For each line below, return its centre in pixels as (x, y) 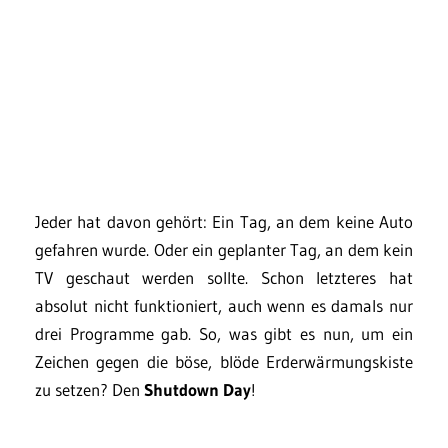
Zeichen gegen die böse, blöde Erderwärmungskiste (224, 361)
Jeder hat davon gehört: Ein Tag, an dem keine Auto (224, 221)
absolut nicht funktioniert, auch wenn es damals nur (224, 305)
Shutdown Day (197, 389)
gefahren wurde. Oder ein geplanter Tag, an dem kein (224, 249)
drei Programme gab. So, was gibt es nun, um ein (224, 333)
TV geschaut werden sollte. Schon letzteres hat (224, 277)
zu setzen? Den (89, 389)
